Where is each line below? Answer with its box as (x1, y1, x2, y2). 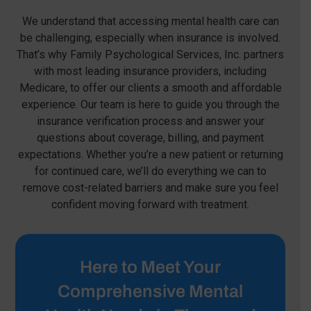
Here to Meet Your (80, 258, 221, 277)
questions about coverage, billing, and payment (37, 131, 264, 145)
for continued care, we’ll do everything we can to (34, 165, 267, 178)
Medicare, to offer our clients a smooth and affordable (19, 81, 282, 95)
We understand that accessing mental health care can (22, 15, 279, 28)
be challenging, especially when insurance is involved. (20, 31, 280, 45)
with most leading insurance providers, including (34, 65, 267, 78)
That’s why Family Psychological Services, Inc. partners (17, 48, 284, 62)
